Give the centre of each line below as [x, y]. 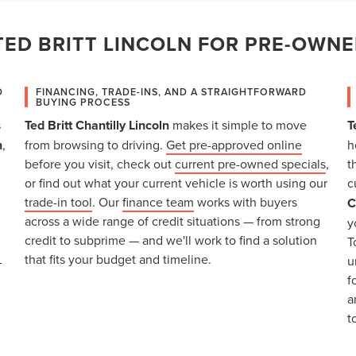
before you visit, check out [99, 163]
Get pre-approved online [234, 144]
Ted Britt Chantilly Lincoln [97, 125]
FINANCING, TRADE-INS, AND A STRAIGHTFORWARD [171, 91]
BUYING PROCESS [83, 102]
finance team [158, 201]
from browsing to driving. [95, 144]
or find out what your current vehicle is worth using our [176, 182]
